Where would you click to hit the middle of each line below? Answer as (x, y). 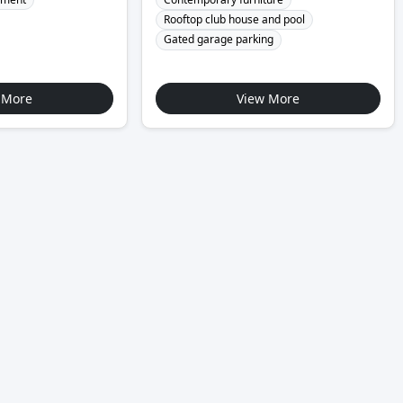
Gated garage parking (219, 40)
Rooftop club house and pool (235, 19)
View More (269, 98)
